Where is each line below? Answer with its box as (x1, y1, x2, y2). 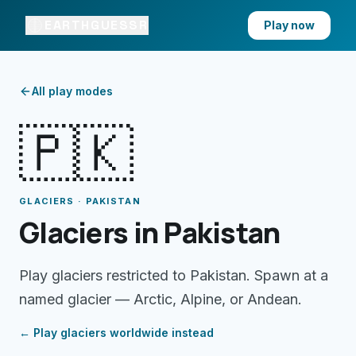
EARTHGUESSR (44, 17, 149, 33)
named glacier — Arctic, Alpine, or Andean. (19, 291, 302, 308)
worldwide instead (106, 326, 214, 339)
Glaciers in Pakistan (19, 213, 281, 252)
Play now (264, 18, 315, 32)
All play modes (32, 84, 113, 98)
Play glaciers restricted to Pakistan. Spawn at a (19, 267, 328, 284)
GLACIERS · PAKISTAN (19, 195, 141, 207)
